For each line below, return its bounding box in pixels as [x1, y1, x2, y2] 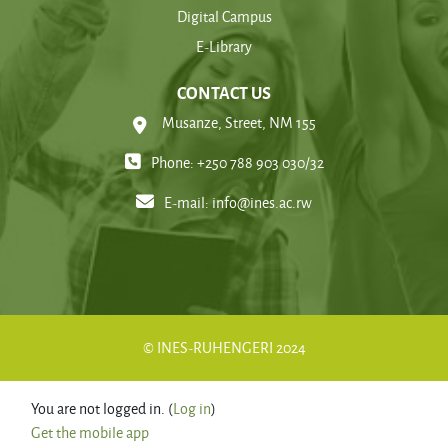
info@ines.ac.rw [212, 192, 312, 214]
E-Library [196, 35, 252, 57]
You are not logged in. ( [31, 398, 173, 420]
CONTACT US [177, 79, 271, 104]
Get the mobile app [31, 422, 149, 444]
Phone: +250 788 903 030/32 [150, 152, 324, 174]
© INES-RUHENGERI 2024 [142, 337, 306, 359]
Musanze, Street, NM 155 [161, 111, 316, 133]
